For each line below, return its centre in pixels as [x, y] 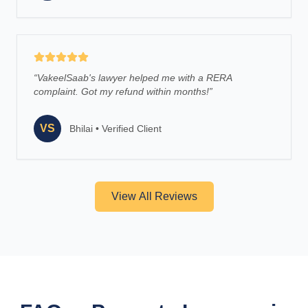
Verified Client [132, 129]
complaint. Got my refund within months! [121, 91]
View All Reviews [154, 196]
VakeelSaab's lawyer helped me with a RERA [134, 78]
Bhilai [81, 129]
